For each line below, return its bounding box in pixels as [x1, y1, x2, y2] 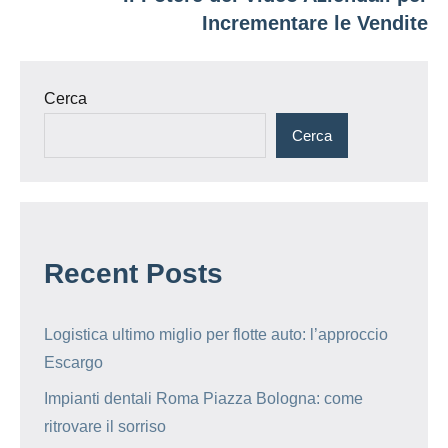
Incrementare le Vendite [202, 12, 428, 34]
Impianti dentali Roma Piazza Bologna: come [44, 390, 363, 408]
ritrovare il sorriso [44, 418, 166, 436]
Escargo [44, 354, 103, 372]
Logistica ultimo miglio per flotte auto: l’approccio [44, 326, 388, 344]
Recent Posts [44, 258, 223, 290]
